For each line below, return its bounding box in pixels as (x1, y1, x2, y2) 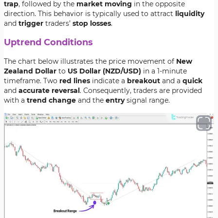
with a (4, 96, 27, 105)
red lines (59, 76, 90, 85)
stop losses (73, 19, 111, 28)
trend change (27, 96, 76, 105)
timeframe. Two (4, 76, 59, 85)
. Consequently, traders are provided (80, 86, 202, 95)
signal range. (127, 96, 170, 105)
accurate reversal (18, 86, 80, 95)
